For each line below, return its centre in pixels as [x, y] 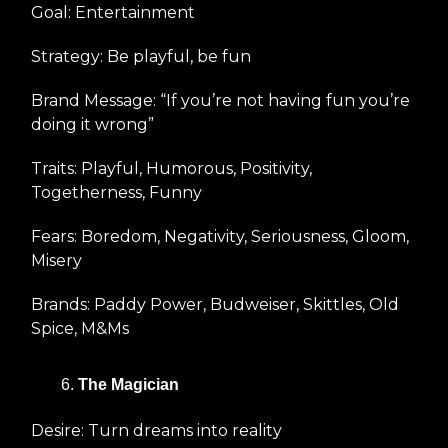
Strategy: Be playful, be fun [141, 56]
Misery [56, 260]
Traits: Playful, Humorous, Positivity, [171, 168]
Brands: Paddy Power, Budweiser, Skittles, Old [215, 304]
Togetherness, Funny [116, 192]
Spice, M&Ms [80, 328]
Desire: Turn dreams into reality [156, 430]
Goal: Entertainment [113, 12]
